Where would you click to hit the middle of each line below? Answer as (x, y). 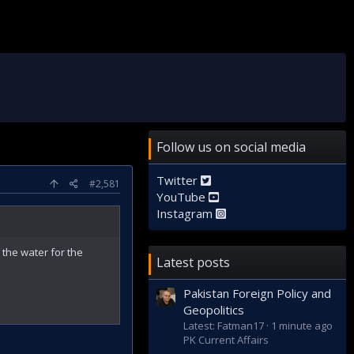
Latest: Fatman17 (224, 326)
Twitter (179, 180)
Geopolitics (214, 310)
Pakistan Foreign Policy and (257, 294)
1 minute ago (302, 326)
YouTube (183, 197)
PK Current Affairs (226, 340)
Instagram (186, 213)
